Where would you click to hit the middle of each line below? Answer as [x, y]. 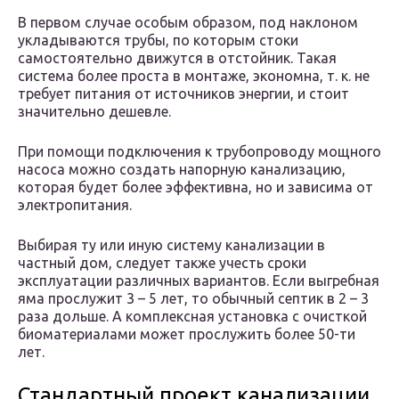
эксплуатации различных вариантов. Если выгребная [199, 281]
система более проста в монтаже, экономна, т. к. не [194, 76]
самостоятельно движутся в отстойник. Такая [177, 58]
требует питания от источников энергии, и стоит [183, 94]
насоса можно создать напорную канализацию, [182, 170]
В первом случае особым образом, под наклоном [188, 23]
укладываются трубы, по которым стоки [158, 41]
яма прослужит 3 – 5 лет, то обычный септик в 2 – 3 [193, 299]
